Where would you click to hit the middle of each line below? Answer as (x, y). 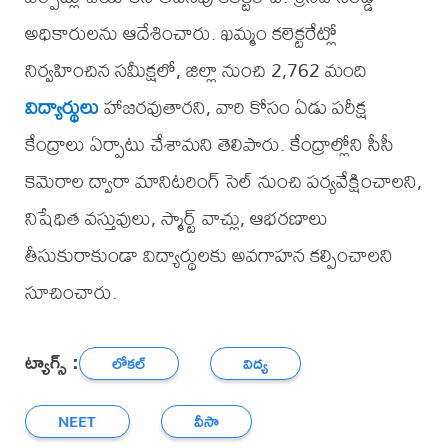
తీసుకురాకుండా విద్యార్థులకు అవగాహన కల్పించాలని (208, 255)
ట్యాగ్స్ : (51, 361)
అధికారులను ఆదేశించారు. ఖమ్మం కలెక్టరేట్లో (180, 33)
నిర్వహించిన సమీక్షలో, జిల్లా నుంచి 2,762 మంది (195, 70)
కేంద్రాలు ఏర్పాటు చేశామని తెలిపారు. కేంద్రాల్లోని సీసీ (209, 144)
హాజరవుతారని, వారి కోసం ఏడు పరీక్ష (232, 107)
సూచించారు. (70, 292)
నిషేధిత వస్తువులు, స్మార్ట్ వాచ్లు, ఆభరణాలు (176, 218)
